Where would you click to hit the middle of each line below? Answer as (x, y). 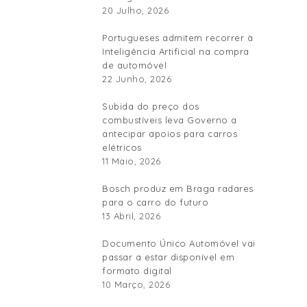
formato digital (137, 270)
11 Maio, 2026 (132, 161)
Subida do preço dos (151, 106)
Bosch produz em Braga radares (178, 188)
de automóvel (134, 65)
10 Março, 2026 (136, 284)
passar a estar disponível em (168, 257)
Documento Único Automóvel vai (179, 243)
